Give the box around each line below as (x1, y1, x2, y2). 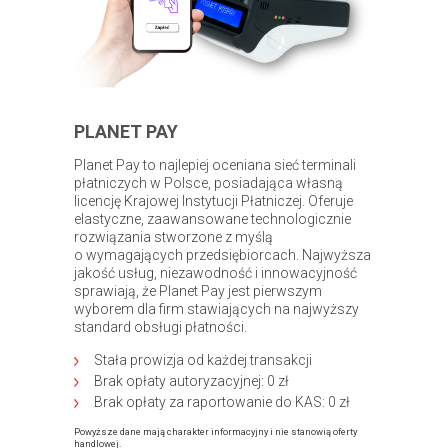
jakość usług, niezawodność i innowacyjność (74, 264, 357, 281)
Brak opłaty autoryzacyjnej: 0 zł (94, 372, 289, 389)
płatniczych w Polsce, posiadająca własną (74, 174, 343, 191)
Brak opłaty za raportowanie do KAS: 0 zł (94, 393, 350, 410)
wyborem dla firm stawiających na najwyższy (74, 300, 359, 317)
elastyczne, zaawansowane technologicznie (74, 210, 351, 227)
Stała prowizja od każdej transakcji (94, 351, 312, 368)
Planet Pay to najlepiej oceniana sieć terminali (74, 156, 356, 173)
